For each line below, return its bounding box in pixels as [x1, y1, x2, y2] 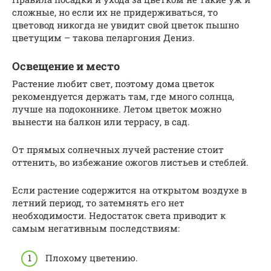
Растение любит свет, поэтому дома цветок [12, 77, 214, 90]
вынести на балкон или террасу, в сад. [12, 116, 190, 128]
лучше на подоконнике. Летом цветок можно [12, 103, 221, 116]
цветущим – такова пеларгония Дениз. [12, 31, 195, 44]
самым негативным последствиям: [12, 222, 180, 235]
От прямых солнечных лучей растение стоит [12, 143, 224, 156]
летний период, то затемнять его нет [12, 197, 184, 209]
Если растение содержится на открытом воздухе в [12, 184, 247, 197]
